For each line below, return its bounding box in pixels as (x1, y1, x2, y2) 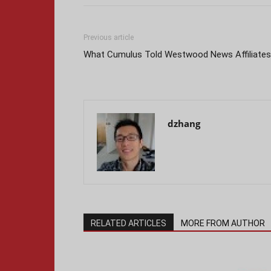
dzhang (168, 117, 200, 129)
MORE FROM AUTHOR (181, 218, 265, 228)
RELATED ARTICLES (91, 218, 166, 228)
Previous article (83, 33, 134, 42)
